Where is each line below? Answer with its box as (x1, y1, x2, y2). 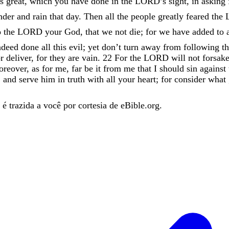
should (159, 63, 184, 74)
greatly (158, 11, 184, 21)
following (184, 41, 222, 52)
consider (174, 74, 205, 84)
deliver (6, 52, 31, 63)
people (131, 11, 155, 21)
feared (186, 11, 209, 21)
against (200, 63, 226, 74)
